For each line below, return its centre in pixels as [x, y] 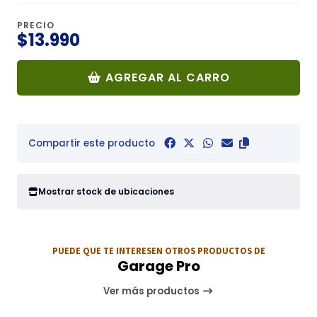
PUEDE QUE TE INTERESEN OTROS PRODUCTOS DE [158, 251]
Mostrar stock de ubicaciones [106, 192]
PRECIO [36, 25]
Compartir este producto [92, 143]
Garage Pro [158, 266]
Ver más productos [153, 292]
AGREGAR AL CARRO [167, 77]
